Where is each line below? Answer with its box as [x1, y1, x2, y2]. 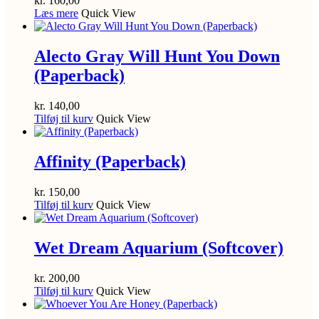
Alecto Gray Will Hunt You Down [34, 47, 280, 66]
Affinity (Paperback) [34, 152, 186, 172]
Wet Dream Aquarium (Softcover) [34, 238, 283, 257]
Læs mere [34, 7, 78, 20]
